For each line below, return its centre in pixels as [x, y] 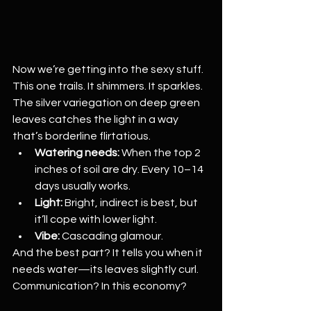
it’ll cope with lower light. [96, 219]
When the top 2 [161, 153]
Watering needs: [77, 153]
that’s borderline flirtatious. [82, 136]
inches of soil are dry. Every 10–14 [120, 169]
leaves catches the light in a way [96, 119]
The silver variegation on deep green [107, 103]
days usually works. [83, 186]
